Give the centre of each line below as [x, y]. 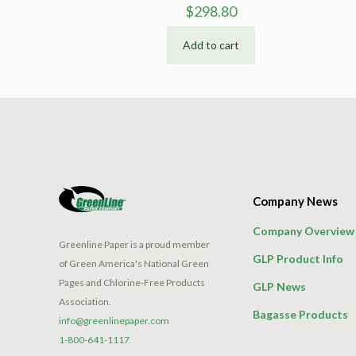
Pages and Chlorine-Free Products [132, 282]
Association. [85, 301]
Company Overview [304, 230]
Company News [295, 201]
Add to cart [211, 44]
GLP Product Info [298, 258]
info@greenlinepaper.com [114, 320]
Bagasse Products [300, 314]
